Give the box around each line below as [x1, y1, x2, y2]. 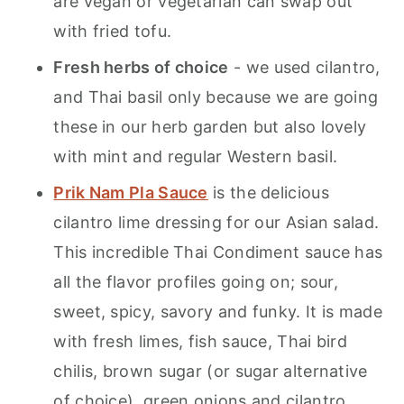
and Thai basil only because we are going [53, 87, 379, 106]
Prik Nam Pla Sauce [53, 182, 208, 202]
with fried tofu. [53, 21, 172, 41]
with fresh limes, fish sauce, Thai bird [53, 331, 348, 351]
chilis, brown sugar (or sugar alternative [53, 361, 368, 381]
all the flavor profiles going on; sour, [53, 271, 339, 291]
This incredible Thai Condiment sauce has [53, 242, 383, 262]
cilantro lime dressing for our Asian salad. [53, 212, 380, 232]
